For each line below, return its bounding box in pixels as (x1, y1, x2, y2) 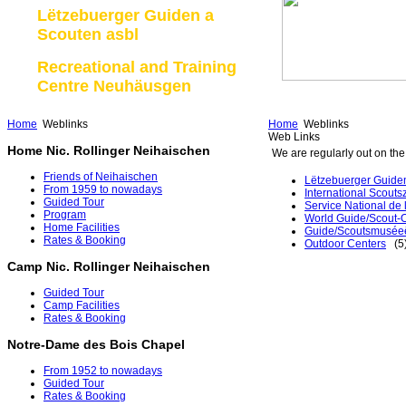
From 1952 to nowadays (43, 364, 162, 378)
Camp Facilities (43, 299, 120, 313)
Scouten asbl (37, 24, 139, 43)
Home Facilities (43, 221, 120, 235)
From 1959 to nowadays (43, 183, 162, 197)
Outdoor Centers (304, 237, 386, 250)
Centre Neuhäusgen (37, 76, 191, 95)
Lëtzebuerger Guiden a (37, 5, 214, 24)
